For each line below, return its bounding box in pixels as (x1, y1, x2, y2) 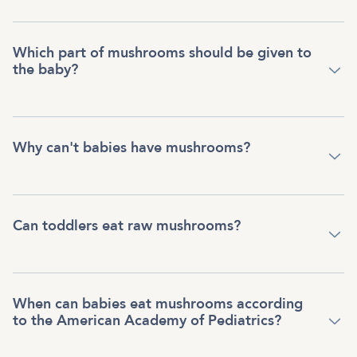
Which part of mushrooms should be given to (13, 42, 312, 63)
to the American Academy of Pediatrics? (13, 310, 281, 331)
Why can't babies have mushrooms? (13, 137, 250, 158)
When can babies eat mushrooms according (13, 293, 303, 314)
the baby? (13, 59, 78, 80)
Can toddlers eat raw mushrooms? (13, 215, 241, 236)
